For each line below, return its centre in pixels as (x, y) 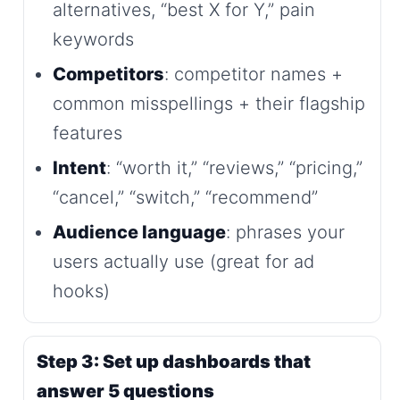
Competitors (108, 74)
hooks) (81, 291)
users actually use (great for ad (183, 261)
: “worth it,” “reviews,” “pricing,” (234, 167)
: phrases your (285, 232)
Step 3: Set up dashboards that (174, 361)
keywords (93, 39)
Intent (79, 167)
